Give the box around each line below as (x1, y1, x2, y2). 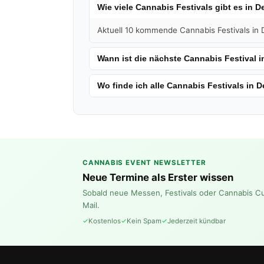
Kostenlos (88, 216, 121, 225)
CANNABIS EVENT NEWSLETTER (82, 159, 207, 167)
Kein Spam (127, 216, 161, 225)
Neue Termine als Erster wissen (82, 171, 233, 184)
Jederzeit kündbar (167, 216, 226, 225)
